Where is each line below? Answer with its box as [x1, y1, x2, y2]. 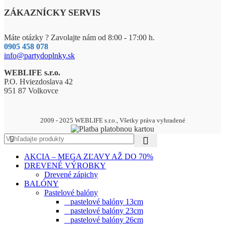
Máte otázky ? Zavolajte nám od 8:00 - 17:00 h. [4, 33, 155, 42]
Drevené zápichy [44, 170, 98, 179]
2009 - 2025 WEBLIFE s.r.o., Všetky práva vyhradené [40, 116, 185, 124]
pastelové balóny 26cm [64, 215, 143, 224]
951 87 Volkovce [4, 86, 58, 95]
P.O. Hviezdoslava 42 [4, 77, 73, 86]
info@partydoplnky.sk [4, 51, 75, 60]
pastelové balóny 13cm [64, 197, 143, 206]
